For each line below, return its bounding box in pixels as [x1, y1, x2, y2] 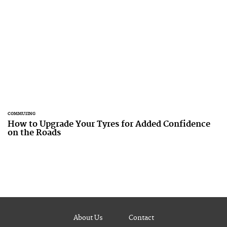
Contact [128, 214, 154, 222]
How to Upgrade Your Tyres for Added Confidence [8, 119, 210, 129]
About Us [73, 214, 103, 222]
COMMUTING [8, 111, 35, 117]
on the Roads [8, 128, 61, 138]
